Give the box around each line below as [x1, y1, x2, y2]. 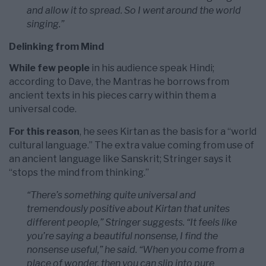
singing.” [27, 18, 64, 30]
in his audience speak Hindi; [90, 62, 214, 74]
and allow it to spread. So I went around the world [27, 5, 241, 17]
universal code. [9, 103, 77, 115]
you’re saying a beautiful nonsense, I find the [27, 230, 218, 242]
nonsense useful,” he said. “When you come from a [27, 244, 245, 256]
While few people [9, 62, 90, 74]
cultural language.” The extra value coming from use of [9, 140, 254, 151]
